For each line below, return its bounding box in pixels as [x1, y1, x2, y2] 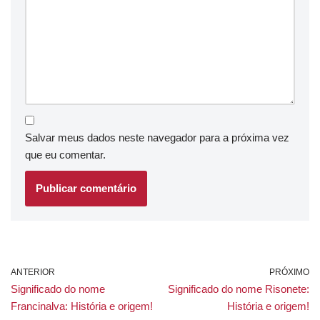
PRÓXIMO [269, 267, 309, 278]
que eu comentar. [25, 149, 106, 161]
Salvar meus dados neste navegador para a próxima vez [25, 131, 289, 144]
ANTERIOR [11, 267, 55, 278]
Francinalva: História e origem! [11, 300, 153, 313]
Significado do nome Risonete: [168, 283, 309, 296]
